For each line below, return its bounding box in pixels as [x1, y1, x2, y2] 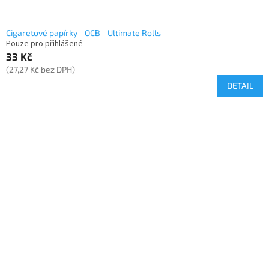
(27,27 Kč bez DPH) [6, 64, 75, 75]
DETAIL [227, 80, 253, 91]
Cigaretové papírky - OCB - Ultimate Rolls [6, 28, 161, 38]
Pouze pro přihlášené [6, 38, 83, 50]
